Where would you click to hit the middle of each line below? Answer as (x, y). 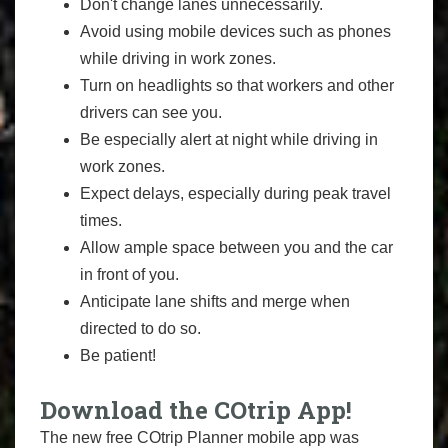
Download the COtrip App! (196, 409)
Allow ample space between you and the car (236, 247)
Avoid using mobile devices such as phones (235, 31)
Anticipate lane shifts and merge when (215, 301)
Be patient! (118, 355)
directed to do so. (140, 328)
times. (101, 220)
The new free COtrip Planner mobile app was (199, 437)
